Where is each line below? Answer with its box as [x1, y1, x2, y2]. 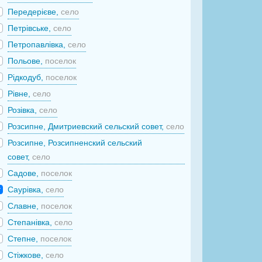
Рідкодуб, [8, 72, 46, 82]
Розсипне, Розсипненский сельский [8, 137, 143, 147]
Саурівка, [8, 184, 46, 194]
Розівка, [8, 105, 40, 115]
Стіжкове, [8, 250, 46, 260]
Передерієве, [8, 6, 61, 16]
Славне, [8, 201, 42, 211]
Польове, [8, 56, 46, 65]
